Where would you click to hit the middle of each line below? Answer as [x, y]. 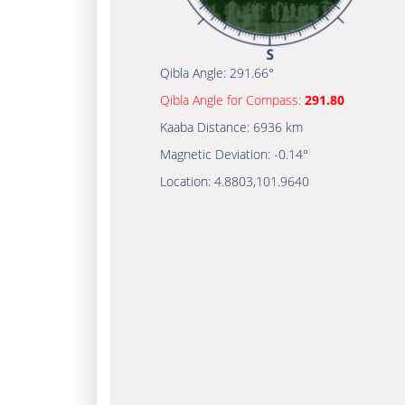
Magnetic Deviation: [217, 154]
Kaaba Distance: [207, 127]
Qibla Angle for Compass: [232, 100]
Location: [187, 181]
